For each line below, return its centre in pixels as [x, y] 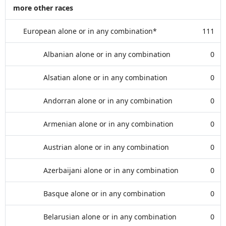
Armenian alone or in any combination [108, 124]
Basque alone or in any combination [104, 193]
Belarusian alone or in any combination [110, 217]
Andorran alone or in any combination [108, 101]
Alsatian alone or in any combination [105, 77]
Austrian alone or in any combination [106, 147]
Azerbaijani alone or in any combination [111, 170]
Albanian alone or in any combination [107, 54]
